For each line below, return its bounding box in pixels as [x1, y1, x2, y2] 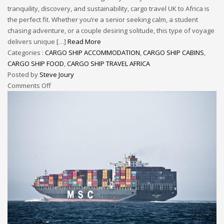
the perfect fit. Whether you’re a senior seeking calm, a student [7, 14, 198, 24]
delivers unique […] [7, 36, 67, 46]
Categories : [7, 47, 45, 57]
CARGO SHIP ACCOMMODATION [45, 47, 140, 57]
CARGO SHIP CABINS [143, 47, 204, 57]
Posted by [7, 69, 39, 79]
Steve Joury [39, 69, 74, 79]
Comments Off [7, 80, 51, 90]
